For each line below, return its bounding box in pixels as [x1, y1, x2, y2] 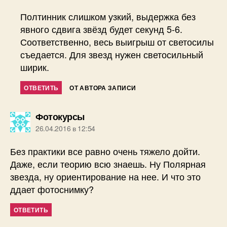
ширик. [20, 60, 50, 74]
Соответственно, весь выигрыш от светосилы [20, 35, 214, 49]
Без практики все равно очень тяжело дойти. [10, 144, 200, 158]
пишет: [84, 109, 114, 123]
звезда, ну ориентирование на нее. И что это [10, 170, 201, 183]
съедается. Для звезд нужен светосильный [20, 48, 204, 61]
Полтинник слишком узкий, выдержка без [20, 10, 196, 23]
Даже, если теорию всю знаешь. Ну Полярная [10, 157, 206, 171]
